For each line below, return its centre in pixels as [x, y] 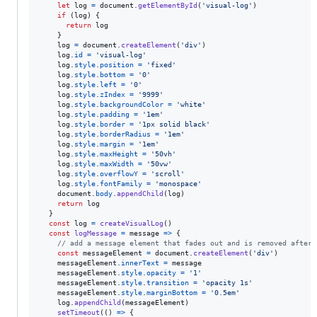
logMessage [96, 233]
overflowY [119, 173]
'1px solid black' [174, 124]
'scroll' [168, 173]
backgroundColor [132, 104]
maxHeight [119, 154]
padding [115, 114]
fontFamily [121, 183]
